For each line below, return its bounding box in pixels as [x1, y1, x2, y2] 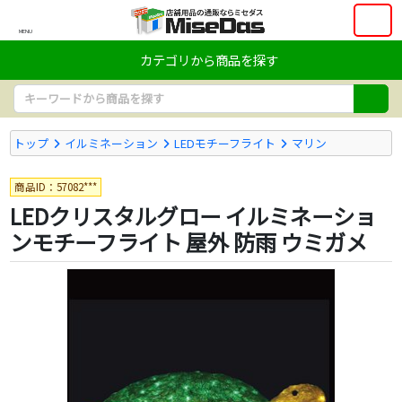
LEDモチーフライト [174, 134, 276, 152]
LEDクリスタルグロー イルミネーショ [9, 200, 376, 232]
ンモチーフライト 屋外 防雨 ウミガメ [9, 226, 367, 258]
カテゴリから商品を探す [140, 49, 278, 69]
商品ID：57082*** [13, 179, 97, 194]
